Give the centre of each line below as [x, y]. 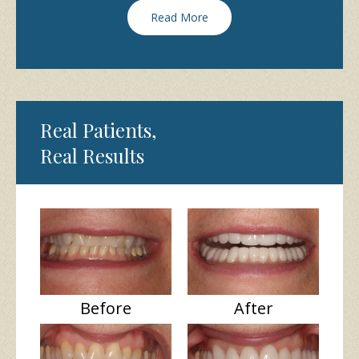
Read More [179, 17]
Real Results [92, 156]
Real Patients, [98, 130]
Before [105, 309]
